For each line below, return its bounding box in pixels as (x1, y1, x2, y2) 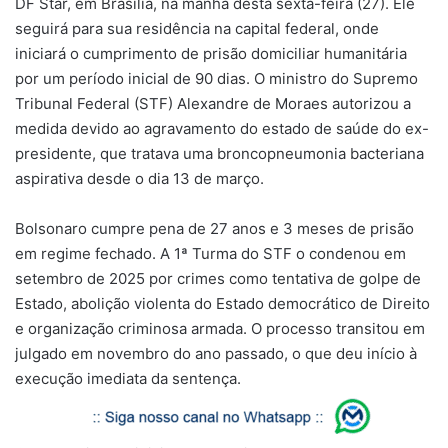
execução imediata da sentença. (15, 369, 241, 389)
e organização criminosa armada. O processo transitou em (15, 319, 425, 339)
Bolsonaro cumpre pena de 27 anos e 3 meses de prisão (15, 219, 414, 239)
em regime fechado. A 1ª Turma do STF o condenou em (15, 244, 406, 264)
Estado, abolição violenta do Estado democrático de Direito (15, 294, 430, 314)
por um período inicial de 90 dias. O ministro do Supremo (15, 69, 418, 89)
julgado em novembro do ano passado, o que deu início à (15, 344, 417, 364)
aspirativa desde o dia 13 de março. (15, 169, 264, 189)
